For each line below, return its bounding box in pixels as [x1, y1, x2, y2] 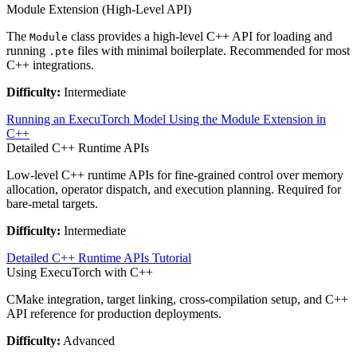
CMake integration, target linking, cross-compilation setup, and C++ [6, 292, 348, 306]
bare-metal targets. [6, 196, 98, 210]
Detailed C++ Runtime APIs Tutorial [6, 250, 191, 265]
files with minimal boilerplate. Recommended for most [74, 43, 350, 57]
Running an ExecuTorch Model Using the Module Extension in [6, 112, 326, 126]
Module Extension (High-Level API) [6, 2, 191, 16]
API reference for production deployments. [6, 306, 222, 320]
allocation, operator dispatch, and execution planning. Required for [6, 182, 341, 196]
